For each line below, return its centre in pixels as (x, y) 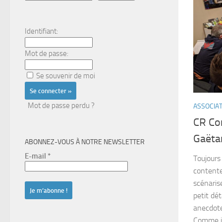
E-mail (36, 156)
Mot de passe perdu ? (61, 106)
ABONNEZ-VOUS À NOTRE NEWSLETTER (85, 142)
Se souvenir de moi (66, 76)
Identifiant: (41, 31)
